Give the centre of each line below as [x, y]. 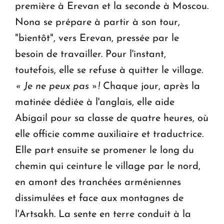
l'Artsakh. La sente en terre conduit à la [103, 214]
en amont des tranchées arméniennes [98, 182]
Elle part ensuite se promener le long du [104, 150]
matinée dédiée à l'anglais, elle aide [95, 102]
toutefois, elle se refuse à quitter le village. [109, 70]
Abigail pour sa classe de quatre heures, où [112, 118]
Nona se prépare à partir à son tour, [97, 22]
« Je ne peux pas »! [57, 86]
